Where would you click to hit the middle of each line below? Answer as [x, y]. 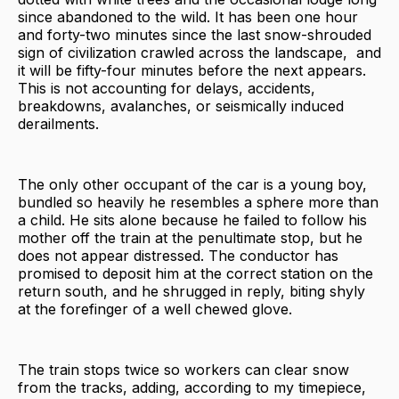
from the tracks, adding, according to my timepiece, [192, 387]
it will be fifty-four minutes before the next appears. [192, 70]
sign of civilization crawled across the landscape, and [199, 52]
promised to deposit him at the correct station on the [195, 273]
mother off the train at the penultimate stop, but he [190, 237]
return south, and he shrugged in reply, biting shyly [191, 291]
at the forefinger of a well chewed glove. [155, 309]
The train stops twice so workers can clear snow [183, 369]
